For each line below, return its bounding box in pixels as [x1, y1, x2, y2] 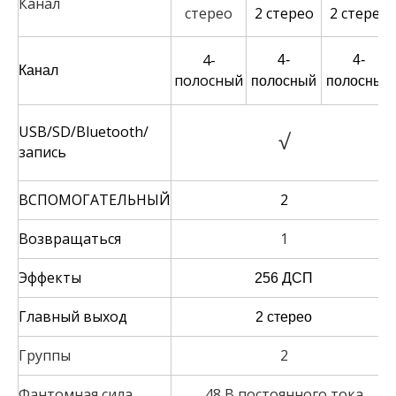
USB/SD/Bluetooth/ [19, 122, 148, 142]
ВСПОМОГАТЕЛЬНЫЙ [19, 190, 171, 210]
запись [19, 142, 66, 163]
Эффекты [19, 268, 81, 288]
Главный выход [19, 307, 127, 327]
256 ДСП [255, 270, 313, 286]
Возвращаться [19, 229, 121, 249]
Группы [19, 346, 71, 366]
